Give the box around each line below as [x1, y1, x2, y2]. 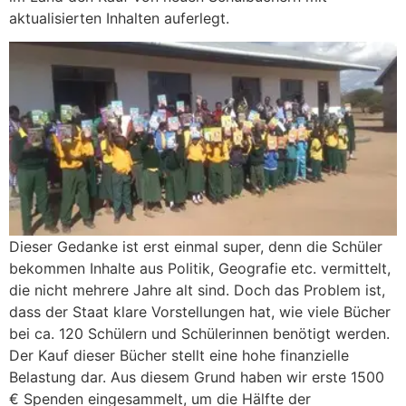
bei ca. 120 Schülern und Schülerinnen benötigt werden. [9, 324, 390, 343]
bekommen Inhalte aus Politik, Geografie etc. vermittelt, [9, 259, 391, 278]
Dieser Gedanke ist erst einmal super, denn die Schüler [9, 237, 382, 256]
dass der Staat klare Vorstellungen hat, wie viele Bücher [9, 303, 391, 322]
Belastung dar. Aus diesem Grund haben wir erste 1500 [9, 368, 384, 387]
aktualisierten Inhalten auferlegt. [9, 9, 229, 27]
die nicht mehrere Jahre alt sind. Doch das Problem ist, [9, 281, 385, 300]
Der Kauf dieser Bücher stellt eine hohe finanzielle [9, 346, 349, 365]
